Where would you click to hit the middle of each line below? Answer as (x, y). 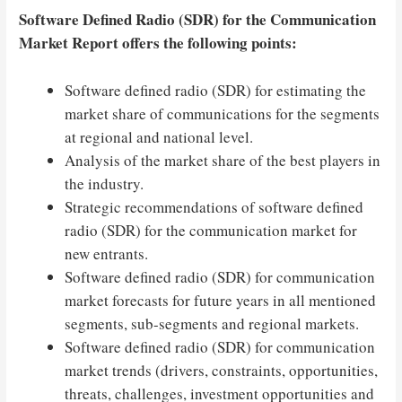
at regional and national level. (159, 136)
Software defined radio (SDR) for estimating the (216, 90)
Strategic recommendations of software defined (214, 206)
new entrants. (107, 253)
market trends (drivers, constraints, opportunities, (222, 370)
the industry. (105, 183)
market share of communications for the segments (223, 113)
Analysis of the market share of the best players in (223, 160)
